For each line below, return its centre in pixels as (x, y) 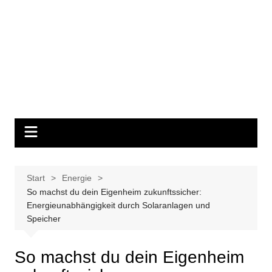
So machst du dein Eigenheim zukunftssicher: (114, 192)
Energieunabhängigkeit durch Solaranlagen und (118, 205)
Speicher (43, 219)
